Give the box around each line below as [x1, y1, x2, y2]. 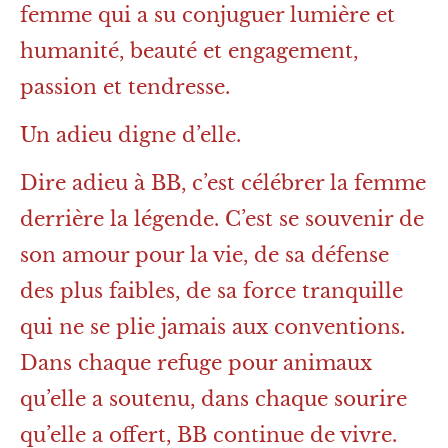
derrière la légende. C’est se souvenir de [20, 206, 424, 231]
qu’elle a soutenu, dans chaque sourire [20, 386, 407, 411]
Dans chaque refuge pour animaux [20, 350, 372, 375]
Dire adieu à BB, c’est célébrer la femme [20, 170, 426, 195]
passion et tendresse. [20, 74, 230, 99]
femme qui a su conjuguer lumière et [20, 2, 395, 27]
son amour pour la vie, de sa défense [20, 242, 389, 267]
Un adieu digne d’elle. [20, 122, 241, 147]
